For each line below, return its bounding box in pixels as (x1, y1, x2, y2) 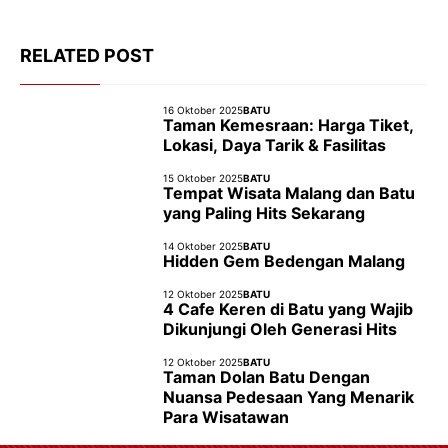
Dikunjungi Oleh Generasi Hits (163, 319, 397, 339)
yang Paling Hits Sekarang (163, 203, 365, 223)
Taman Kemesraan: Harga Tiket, (163, 115, 414, 135)
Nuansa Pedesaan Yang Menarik (163, 387, 414, 407)
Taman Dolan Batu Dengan (163, 367, 370, 387)
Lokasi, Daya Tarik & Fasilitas (163, 135, 386, 155)
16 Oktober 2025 (163, 104, 243, 116)
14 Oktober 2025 (163, 240, 243, 252)
